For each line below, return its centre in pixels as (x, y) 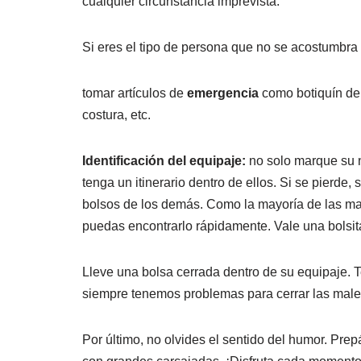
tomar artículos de (135, 93)
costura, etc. (116, 115)
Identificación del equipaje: (164, 161)
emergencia (223, 93)
